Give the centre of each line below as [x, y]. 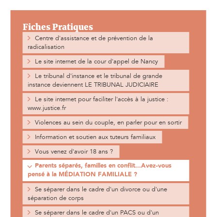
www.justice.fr [46, 108]
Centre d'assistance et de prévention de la [94, 39]
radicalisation [46, 47]
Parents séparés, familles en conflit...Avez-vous [103, 166]
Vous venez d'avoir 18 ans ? [74, 152]
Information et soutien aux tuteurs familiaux [95, 137]
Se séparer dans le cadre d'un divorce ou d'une [101, 190]
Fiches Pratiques [58, 27]
